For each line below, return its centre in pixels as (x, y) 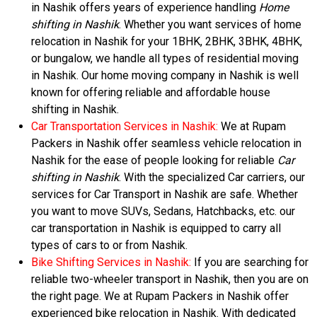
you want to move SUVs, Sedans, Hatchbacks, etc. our (163, 211)
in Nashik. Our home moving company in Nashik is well (165, 75)
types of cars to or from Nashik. (109, 245)
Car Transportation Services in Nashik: (125, 126)
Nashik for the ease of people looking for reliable (154, 160)
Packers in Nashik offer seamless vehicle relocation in (166, 143)
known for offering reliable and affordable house (151, 92)
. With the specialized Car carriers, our (212, 177)
